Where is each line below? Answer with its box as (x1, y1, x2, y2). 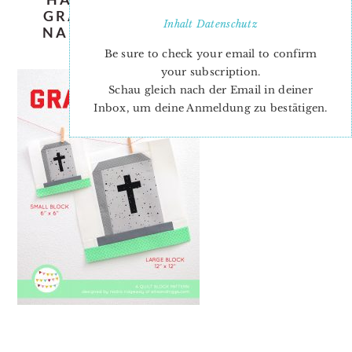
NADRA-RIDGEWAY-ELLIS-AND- (42, 24, 310, 41)
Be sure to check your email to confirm (104, 47, 317, 60)
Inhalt (163, 17, 196, 31)
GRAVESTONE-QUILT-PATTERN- (42, 7, 310, 24)
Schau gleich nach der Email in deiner (108, 83, 313, 97)
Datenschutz (196, 17, 258, 31)
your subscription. (160, 65, 261, 79)
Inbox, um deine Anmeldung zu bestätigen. (93, 101, 328, 115)
